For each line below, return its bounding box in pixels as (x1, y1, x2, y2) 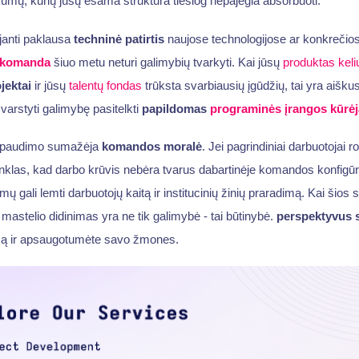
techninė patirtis (73, 31, 164, 46)
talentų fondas (68, 78, 142, 92)
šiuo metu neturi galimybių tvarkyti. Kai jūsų (50, 54, 283, 69)
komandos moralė (101, 139, 202, 154)
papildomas (141, 101, 210, 115)
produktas (282, 54, 335, 69)
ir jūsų (30, 78, 69, 92)
